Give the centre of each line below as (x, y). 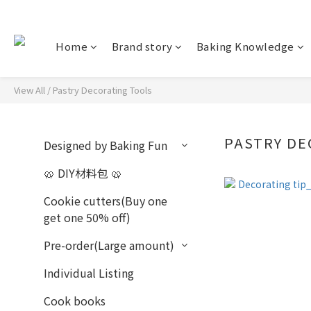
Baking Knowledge (245, 46)
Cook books (75, 301)
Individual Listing (89, 273)
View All (30, 90)
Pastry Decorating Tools (102, 90)
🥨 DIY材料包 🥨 (83, 173)
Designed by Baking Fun (106, 145)
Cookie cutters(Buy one (106, 201)
